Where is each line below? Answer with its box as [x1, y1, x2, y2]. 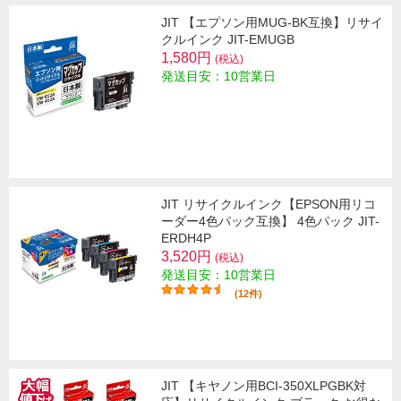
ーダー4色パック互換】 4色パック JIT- [161, 213, 380, 228]
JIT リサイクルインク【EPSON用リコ [161, 196, 376, 211]
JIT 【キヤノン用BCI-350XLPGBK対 [161, 378, 366, 393]
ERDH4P [161, 230, 211, 245]
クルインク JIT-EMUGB [161, 31, 294, 47]
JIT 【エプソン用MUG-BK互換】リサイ [161, 14, 383, 30]
